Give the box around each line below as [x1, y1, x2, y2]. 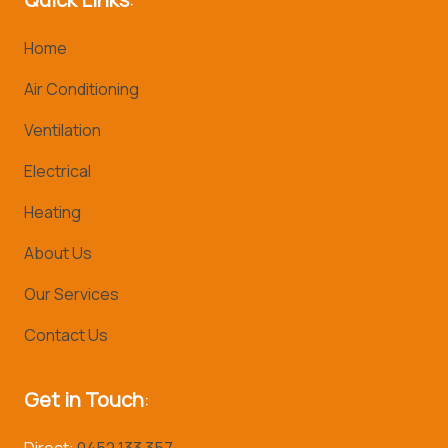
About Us [24, 241, 92, 264]
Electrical [24, 159, 91, 182]
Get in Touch [24, 385, 144, 413]
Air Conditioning [24, 77, 139, 100]
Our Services [24, 282, 119, 305]
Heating [24, 200, 81, 223]
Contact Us [24, 323, 108, 346]
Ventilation [24, 118, 101, 141]
